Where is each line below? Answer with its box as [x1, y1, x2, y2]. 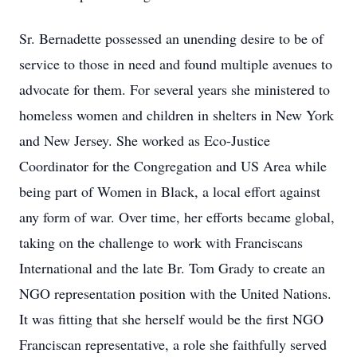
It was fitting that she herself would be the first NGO [19, 309, 324, 328]
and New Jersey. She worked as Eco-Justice [19, 131, 270, 150]
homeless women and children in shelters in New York [19, 105, 334, 124]
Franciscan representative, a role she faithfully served [19, 335, 327, 354]
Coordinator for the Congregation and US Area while [19, 156, 327, 175]
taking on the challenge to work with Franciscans [19, 233, 303, 252]
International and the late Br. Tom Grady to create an [19, 258, 325, 277]
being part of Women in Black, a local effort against [19, 182, 320, 201]
